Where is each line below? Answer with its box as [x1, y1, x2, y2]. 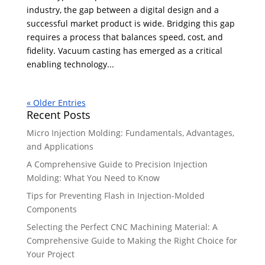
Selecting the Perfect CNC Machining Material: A [26, 221, 218, 232]
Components [26, 203, 77, 215]
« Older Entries [26, 96, 86, 108]
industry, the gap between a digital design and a [26, 4, 219, 15]
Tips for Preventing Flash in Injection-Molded [26, 189, 205, 201]
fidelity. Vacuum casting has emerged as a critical [26, 44, 222, 56]
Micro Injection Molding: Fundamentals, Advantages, [26, 127, 234, 138]
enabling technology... [26, 58, 114, 70]
